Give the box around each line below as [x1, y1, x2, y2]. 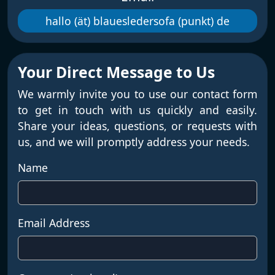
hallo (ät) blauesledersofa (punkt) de [45, 14, 230, 29]
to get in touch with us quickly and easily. [18, 103, 257, 118]
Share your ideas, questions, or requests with [18, 118, 257, 134]
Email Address [18, 215, 90, 231]
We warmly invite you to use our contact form [18, 87, 257, 102]
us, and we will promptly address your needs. [18, 134, 250, 150]
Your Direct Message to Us [18, 62, 215, 83]
